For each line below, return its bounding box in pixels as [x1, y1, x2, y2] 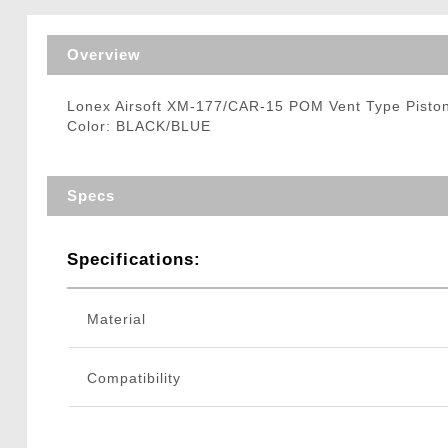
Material [86, 311, 146, 328]
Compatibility [86, 370, 181, 387]
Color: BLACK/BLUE [66, 118, 211, 135]
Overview [66, 46, 141, 64]
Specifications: [66, 250, 201, 270]
